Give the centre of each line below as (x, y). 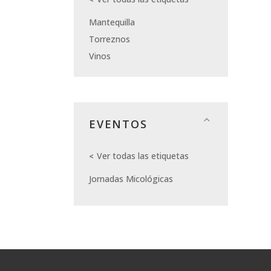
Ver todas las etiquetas (143, 156)
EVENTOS (118, 124)
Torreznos (109, 39)
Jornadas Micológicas (131, 179)
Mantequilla (112, 22)
